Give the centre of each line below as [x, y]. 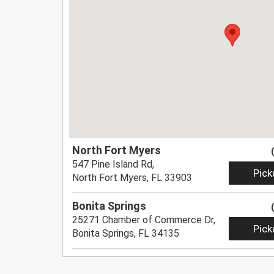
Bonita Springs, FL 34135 [126, 234]
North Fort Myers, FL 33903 [132, 177]
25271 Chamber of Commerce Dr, [144, 220]
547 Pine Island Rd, [113, 164]
